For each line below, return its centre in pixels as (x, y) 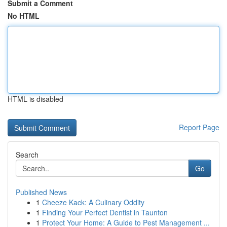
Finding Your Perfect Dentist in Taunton (105, 212)
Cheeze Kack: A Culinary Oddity (93, 202)
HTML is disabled (35, 99)
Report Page (199, 127)
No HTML (24, 16)
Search (27, 155)
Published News (41, 192)
